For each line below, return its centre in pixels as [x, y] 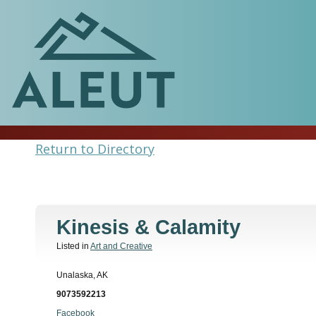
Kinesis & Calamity [148, 227]
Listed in [73, 247]
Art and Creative [121, 247]
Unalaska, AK [82, 275]
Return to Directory [95, 149]
